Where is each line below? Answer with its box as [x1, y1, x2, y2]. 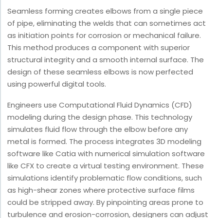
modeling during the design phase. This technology [7, 112, 192, 123]
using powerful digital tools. [7, 79, 106, 90]
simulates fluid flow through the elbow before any [7, 124, 188, 135]
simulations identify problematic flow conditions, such [7, 173, 202, 183]
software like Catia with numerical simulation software [7, 148, 205, 159]
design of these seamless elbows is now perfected [7, 67, 193, 77]
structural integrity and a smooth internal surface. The [7, 54, 204, 65]
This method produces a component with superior [7, 42, 190, 53]
